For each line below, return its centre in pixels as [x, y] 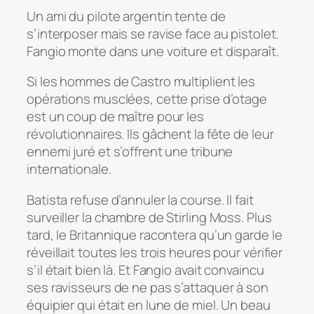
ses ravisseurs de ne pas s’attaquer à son [148, 287]
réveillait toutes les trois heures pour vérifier [155, 252]
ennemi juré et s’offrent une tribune [130, 152]
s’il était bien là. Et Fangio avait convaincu [145, 269]
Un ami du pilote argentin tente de [126, 16]
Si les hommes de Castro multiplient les [141, 82]
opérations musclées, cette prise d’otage [147, 99]
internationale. [69, 169]
